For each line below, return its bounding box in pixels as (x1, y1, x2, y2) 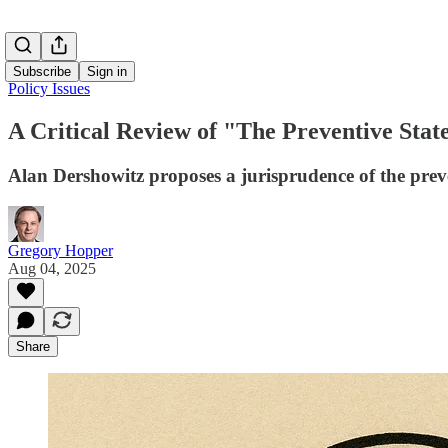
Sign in (87, 64, 127, 79)
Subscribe (13, 64, 71, 79)
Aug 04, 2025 (8, 259, 96, 277)
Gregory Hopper (8, 241, 113, 259)
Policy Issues (8, 80, 90, 97)
